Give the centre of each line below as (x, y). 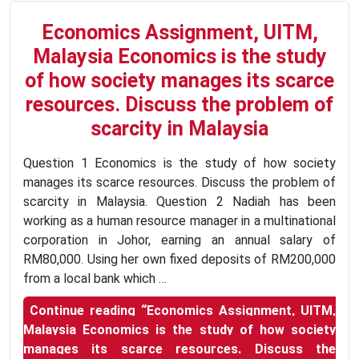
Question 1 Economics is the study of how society (179, 163)
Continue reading (83, 311)
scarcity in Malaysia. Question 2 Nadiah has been (179, 202)
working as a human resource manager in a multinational (179, 221)
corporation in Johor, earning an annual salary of (179, 240)
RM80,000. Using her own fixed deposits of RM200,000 (179, 259)
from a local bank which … (95, 278)
